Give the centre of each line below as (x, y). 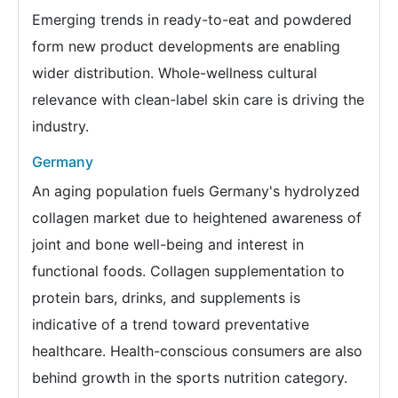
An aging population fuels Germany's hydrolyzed (196, 191)
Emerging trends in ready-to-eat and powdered (192, 20)
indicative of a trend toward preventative (171, 324)
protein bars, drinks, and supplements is (166, 298)
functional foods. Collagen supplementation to (188, 271)
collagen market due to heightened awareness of (197, 218)
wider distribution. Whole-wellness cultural (175, 73)
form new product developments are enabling (186, 46)
